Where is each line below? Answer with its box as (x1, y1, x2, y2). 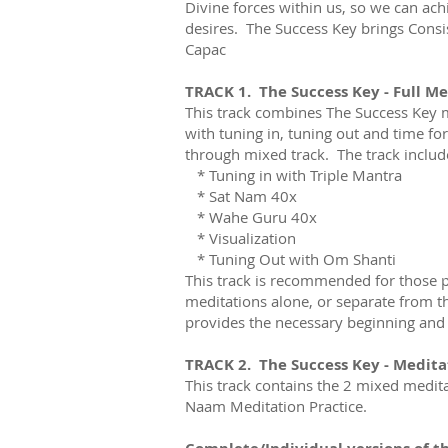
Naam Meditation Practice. (185, 396, 367, 417)
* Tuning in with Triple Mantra (185, 165, 402, 186)
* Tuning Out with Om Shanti (185, 249, 396, 270)
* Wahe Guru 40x (185, 207, 317, 228)
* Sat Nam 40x (185, 186, 297, 207)
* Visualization (185, 228, 296, 249)
